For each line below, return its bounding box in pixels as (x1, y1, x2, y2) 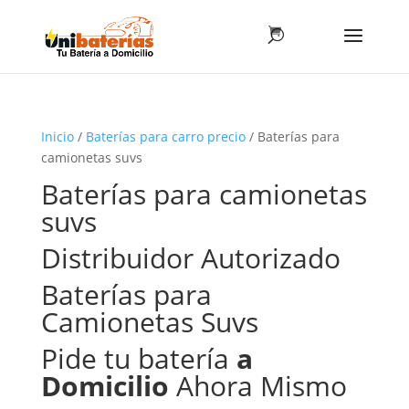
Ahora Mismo (168, 367, 347, 404)
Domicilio (40, 367, 169, 404)
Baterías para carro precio (85, 128, 246, 145)
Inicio (40, 128, 74, 145)
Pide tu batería (40, 340, 229, 377)
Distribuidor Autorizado (40, 239, 341, 277)
